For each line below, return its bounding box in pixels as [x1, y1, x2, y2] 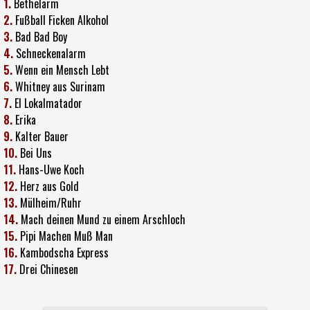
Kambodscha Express [20, 244, 109, 261]
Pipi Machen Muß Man [20, 227, 113, 244]
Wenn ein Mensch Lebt [15, 61, 109, 78]
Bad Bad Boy [15, 28, 67, 45]
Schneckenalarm [16, 44, 86, 62]
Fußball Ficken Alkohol [15, 11, 109, 28]
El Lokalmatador [15, 94, 82, 111]
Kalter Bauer [15, 127, 69, 145]
